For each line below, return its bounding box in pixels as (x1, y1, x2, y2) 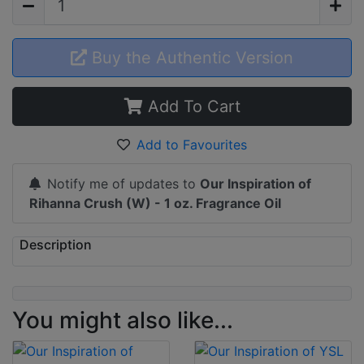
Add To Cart (142, 96, 240, 116)
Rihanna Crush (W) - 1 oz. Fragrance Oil (29, 194, 281, 211)
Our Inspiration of (200, 175, 311, 192)
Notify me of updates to (47, 175, 200, 192)
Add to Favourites (136, 136, 247, 153)
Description (19, 236, 92, 253)
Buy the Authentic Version (87, 47, 293, 67)
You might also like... (12, 305, 233, 334)
